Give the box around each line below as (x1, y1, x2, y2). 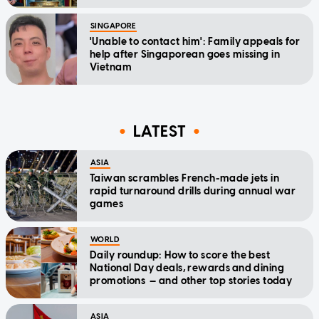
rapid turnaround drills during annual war (90, 184, 296, 197)
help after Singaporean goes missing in (90, 48, 280, 61)
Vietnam (90, 61, 132, 73)
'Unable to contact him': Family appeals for (90, 35, 300, 48)
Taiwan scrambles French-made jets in (90, 172, 280, 184)
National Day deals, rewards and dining (90, 261, 284, 274)
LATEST (132, 122, 187, 142)
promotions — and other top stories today (90, 274, 293, 287)
